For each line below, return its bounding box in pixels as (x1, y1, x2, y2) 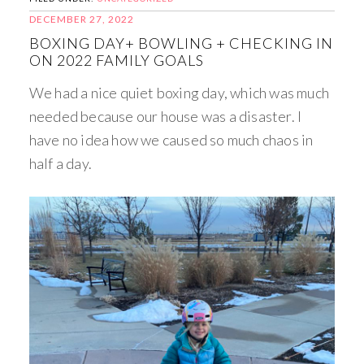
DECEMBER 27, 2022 (28, 12, 134, 25)
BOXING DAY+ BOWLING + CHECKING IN (28, 33, 333, 52)
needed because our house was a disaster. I (28, 106, 302, 125)
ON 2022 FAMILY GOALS (28, 50, 204, 69)
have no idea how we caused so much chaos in (28, 130, 314, 149)
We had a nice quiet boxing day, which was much (28, 83, 330, 102)
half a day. (28, 154, 93, 172)
